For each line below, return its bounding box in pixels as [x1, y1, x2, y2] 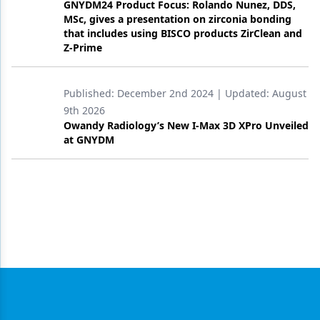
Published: [64, 86, 117, 100]
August [272, 86, 306, 100]
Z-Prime [64, 41, 102, 54]
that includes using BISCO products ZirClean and [64, 26, 302, 40]
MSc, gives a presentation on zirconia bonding [64, 12, 291, 26]
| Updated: [214, 86, 272, 100]
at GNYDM [64, 133, 114, 146]
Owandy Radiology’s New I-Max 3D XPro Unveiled [64, 119, 309, 132]
